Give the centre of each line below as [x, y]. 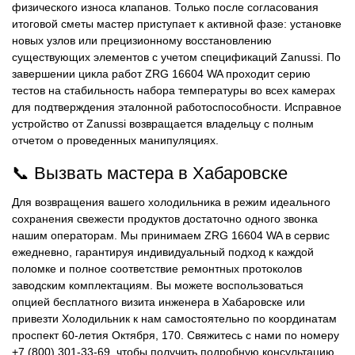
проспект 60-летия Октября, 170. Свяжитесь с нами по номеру [176, 336]
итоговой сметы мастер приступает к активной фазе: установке [177, 24]
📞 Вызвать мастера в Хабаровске [150, 173]
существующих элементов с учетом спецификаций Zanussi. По [176, 57]
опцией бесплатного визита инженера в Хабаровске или [158, 302]
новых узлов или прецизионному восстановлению [142, 41]
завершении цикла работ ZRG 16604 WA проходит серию [161, 74]
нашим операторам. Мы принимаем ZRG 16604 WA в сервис [171, 236]
